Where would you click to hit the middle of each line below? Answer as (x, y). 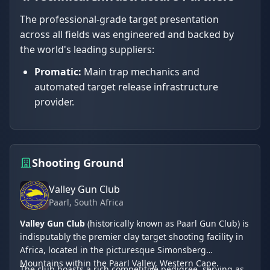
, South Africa (96, 202)
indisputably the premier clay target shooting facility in (132, 236)
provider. (54, 102)
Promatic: (58, 71)
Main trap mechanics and (140, 71)
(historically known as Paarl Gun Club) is (167, 223)
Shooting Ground (78, 162)
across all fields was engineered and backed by (127, 34)
